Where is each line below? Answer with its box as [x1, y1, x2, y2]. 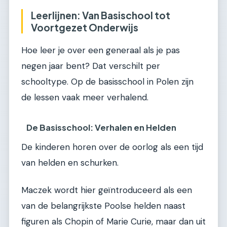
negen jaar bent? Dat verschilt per [21, 60, 160, 71]
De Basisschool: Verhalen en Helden [26, 122, 177, 133]
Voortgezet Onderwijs [31, 21, 138, 34]
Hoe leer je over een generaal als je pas [21, 44, 180, 56]
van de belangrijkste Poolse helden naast [21, 200, 185, 211]
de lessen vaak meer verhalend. [21, 91, 148, 103]
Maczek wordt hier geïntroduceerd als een [21, 184, 192, 196]
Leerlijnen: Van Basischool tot [31, 9, 170, 22]
